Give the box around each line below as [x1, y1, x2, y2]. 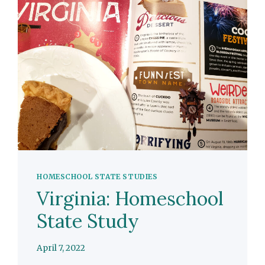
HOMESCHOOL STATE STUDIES [37, 172, 158, 182]
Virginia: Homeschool [37, 186, 224, 211]
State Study [37, 209, 140, 234]
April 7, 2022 [37, 243, 86, 253]
